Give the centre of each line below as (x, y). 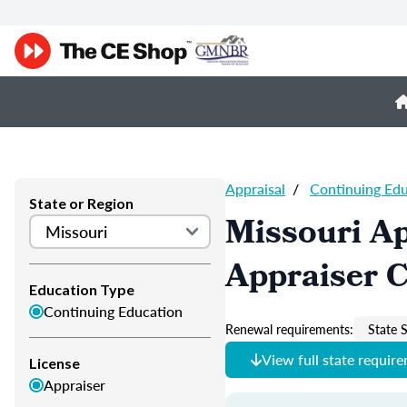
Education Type (82, 289)
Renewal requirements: (289, 329)
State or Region (81, 203)
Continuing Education (113, 311)
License (55, 363)
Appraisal (255, 189)
